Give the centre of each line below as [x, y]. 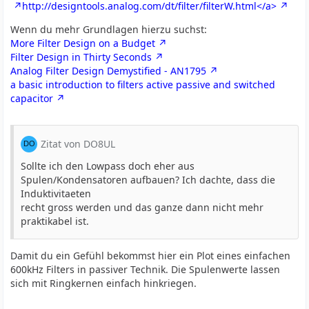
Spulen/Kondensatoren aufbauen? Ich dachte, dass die [148, 180]
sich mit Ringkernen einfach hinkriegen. [104, 283]
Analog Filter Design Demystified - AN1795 [109, 71]
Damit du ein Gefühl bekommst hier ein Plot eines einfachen [151, 256]
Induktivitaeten [56, 193]
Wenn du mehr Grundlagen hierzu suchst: [109, 29]
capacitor [32, 98]
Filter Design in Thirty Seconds [81, 57]
